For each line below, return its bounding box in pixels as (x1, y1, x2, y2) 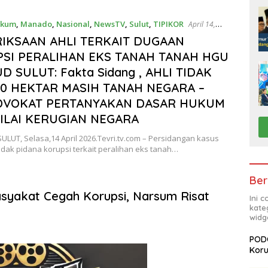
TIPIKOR (153, 19, 184, 30)
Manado (20, 19, 52, 30)
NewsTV (93, 19, 125, 30)
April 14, (188, 19, 215, 30)
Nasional (56, 19, 90, 30)
